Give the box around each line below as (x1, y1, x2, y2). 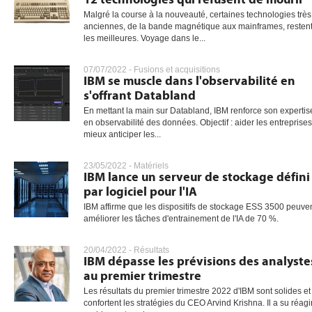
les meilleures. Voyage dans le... (84, 34, 205, 42)
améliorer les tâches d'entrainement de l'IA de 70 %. (84, 214, 279, 223)
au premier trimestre (84, 269, 201, 283)
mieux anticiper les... (84, 130, 161, 139)
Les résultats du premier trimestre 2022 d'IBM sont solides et (84, 287, 311, 295)
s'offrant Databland (84, 88, 196, 103)
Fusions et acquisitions (134, 65, 220, 74)
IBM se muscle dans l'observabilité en (84, 74, 295, 88)
